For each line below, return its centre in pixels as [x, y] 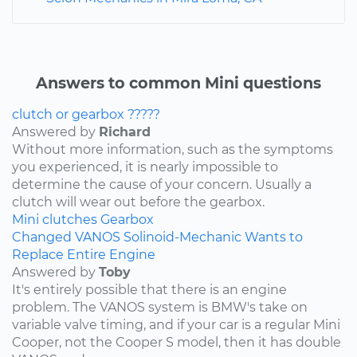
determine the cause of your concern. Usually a [162, 184]
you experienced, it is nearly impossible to [145, 167]
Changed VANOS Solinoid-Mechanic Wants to [157, 237]
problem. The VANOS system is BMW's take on [160, 307]
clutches [70, 219]
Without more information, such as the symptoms [173, 149]
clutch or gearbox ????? [86, 114]
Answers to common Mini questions [178, 82]
